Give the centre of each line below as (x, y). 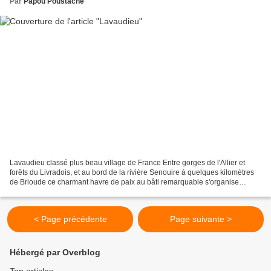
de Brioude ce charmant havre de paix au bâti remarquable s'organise (124, 182)
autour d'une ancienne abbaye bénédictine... (83, 192)
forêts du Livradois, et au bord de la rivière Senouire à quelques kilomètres (132, 173)
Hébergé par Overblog (55, 253)
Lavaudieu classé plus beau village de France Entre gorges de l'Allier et (127, 163)
